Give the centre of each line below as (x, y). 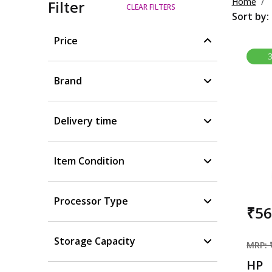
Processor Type (91, 201)
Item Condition (90, 161)
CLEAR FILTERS (151, 7)
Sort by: (250, 16)
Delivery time (86, 121)
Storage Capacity (95, 241)
